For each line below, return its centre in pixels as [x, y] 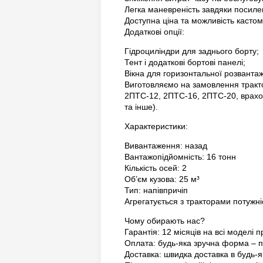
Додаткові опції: [154, 32]
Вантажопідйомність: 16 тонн [180, 157]
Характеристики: [156, 126]
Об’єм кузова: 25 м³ [162, 179]
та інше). [141, 107]
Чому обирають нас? [165, 221]
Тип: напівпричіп [156, 190]
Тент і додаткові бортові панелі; [185, 62]
